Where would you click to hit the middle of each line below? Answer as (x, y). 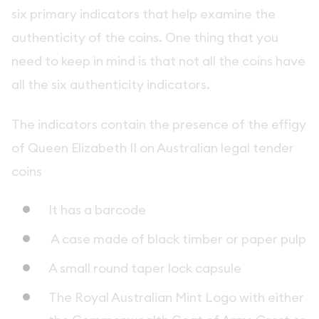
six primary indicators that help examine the (143, 14)
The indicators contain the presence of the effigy (159, 124)
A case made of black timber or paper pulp (177, 239)
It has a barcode (97, 210)
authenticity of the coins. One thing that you (145, 38)
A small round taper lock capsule (145, 268)
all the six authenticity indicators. (112, 85)
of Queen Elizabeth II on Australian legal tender (153, 147)
